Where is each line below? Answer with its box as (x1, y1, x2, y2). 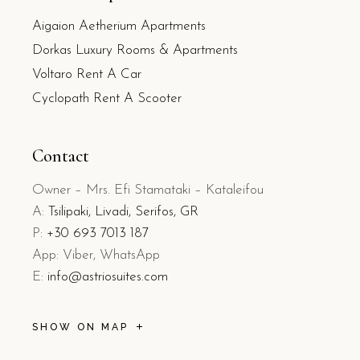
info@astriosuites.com (47, 270, 168, 284)
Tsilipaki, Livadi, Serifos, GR (48, 205, 198, 219)
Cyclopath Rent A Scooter (32, 92, 182, 105)
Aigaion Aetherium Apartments (32, 19, 206, 33)
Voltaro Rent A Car (32, 67, 141, 81)
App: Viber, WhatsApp (32, 248, 160, 262)
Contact (32, 145, 89, 166)
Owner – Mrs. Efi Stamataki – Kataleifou (32, 183, 264, 197)
